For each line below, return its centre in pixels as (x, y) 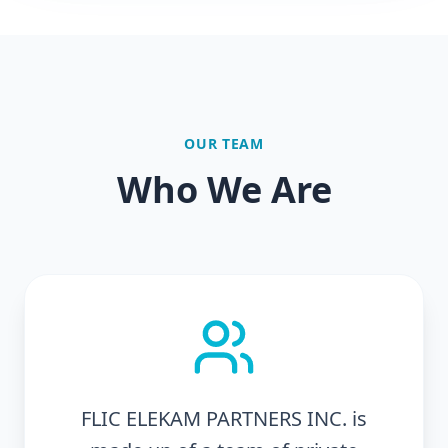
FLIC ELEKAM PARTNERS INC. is (224, 418)
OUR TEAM (224, 143)
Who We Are (224, 189)
